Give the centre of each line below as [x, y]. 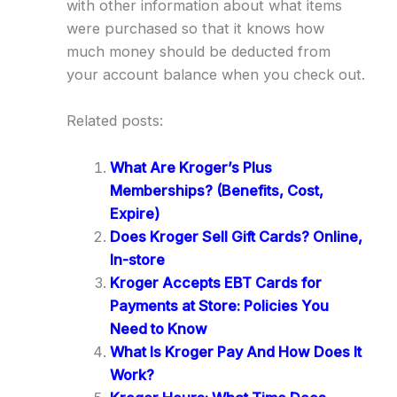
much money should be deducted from [198, 52]
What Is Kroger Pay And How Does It [235, 351]
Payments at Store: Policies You [219, 305]
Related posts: [114, 121]
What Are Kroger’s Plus [191, 167]
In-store [137, 259]
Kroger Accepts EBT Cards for [215, 282]
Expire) [134, 213]
